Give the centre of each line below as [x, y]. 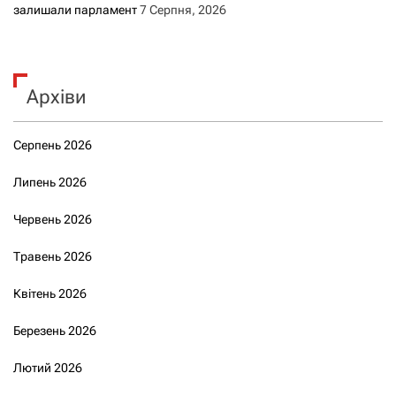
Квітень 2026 [50, 293]
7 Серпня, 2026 [183, 9]
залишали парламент [75, 9]
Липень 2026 [50, 182]
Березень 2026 [55, 330]
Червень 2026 [53, 219]
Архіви [56, 96]
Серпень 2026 [53, 145]
